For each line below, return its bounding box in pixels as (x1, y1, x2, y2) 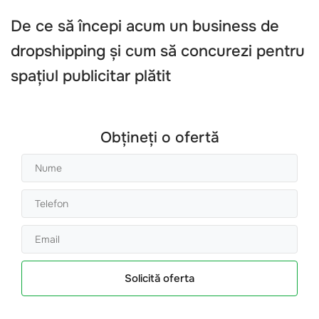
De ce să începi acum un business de (11, 16, 279, 36)
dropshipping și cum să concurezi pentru (11, 41, 305, 61)
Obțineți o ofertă (100, 128, 219, 147)
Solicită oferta (125, 271, 194, 286)
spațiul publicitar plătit (11, 66, 171, 86)
